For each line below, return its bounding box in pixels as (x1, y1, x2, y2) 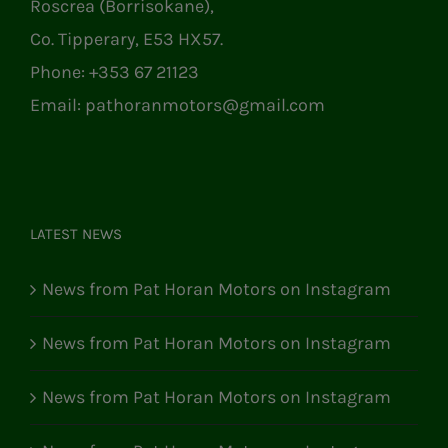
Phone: (30, 60, 89, 83)
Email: (30, 93, 85, 116)
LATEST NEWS (30, 224, 122, 243)
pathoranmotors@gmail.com (85, 93, 325, 116)
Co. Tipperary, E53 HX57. (30, 27, 223, 50)
